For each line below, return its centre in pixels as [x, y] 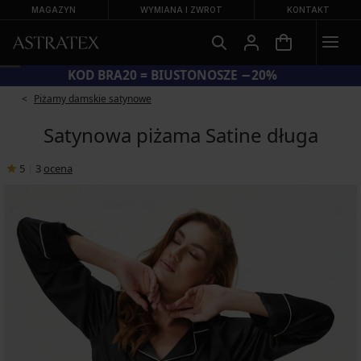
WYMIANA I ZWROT [181, 10]
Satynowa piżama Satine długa [180, 135]
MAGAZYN [54, 10]
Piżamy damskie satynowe [93, 99]
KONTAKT [308, 10]
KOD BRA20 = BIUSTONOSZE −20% [180, 75]
